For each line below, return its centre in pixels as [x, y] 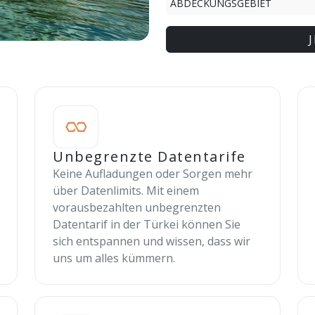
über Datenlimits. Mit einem [126, 191]
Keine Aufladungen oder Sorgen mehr [153, 174]
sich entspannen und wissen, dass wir [152, 242]
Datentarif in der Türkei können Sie [147, 225]
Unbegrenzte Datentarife [149, 157]
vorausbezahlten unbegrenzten [137, 208]
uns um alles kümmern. [114, 258]
